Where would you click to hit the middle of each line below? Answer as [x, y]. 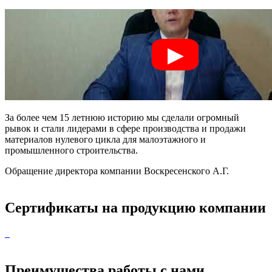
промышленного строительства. [71, 151]
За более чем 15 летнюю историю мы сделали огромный [122, 118]
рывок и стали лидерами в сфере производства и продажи [125, 129]
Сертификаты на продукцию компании [135, 208]
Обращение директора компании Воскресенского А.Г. [117, 171]
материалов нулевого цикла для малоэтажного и [105, 140]
